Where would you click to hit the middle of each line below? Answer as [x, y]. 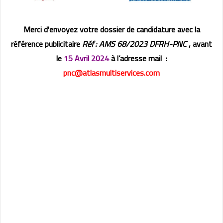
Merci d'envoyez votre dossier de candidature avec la [111, 30]
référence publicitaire [47, 44]
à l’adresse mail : [139, 58]
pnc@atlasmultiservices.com [111, 73]
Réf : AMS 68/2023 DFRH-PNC [134, 44]
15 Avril [77, 58]
